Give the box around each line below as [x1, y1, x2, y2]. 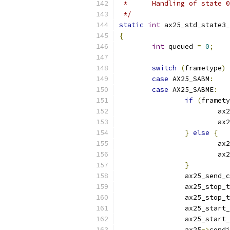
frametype [185, 64, 222, 72]
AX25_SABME [168, 85, 214, 94]
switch [152, 64, 177, 72]
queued [164, 42, 197, 51]
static [119, 21, 144, 29]
